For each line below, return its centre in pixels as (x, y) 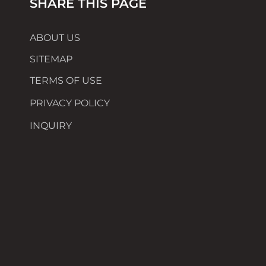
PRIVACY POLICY (70, 103)
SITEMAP (51, 59)
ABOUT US (55, 38)
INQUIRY (51, 126)
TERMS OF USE (66, 80)
